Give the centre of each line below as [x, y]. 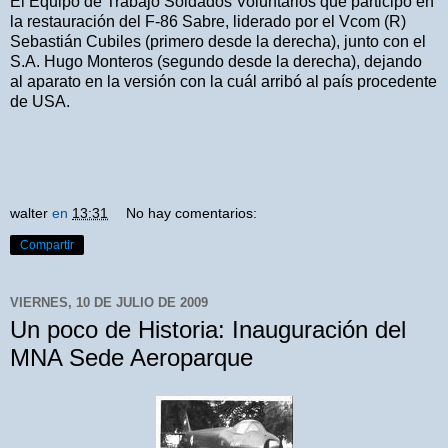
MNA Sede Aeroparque [131, 358]
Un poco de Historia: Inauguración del [208, 330]
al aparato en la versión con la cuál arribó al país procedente [223, 82]
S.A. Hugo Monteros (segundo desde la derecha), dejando [216, 62]
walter [29, 213]
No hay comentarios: [192, 213]
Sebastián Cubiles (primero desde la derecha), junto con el [218, 42]
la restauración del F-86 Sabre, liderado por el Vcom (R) [208, 22]
